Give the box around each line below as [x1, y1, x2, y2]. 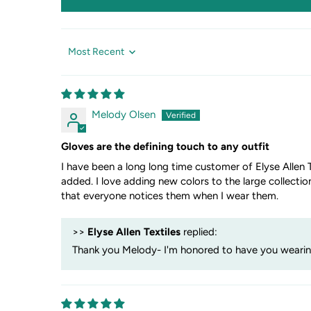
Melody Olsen [91, 108, 155, 121]
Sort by [60, 51, 90, 62]
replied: [180, 225, 217, 238]
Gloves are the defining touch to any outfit [60, 140, 269, 153]
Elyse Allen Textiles [87, 225, 180, 238]
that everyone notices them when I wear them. [60, 189, 278, 202]
